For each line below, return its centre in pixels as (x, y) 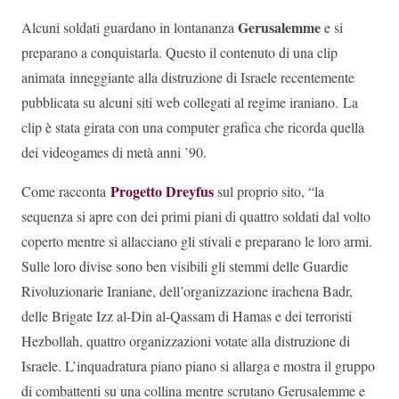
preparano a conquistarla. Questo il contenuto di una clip (179, 53)
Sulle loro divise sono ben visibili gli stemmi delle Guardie (185, 266)
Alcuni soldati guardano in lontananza (130, 28)
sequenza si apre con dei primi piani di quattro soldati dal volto (196, 216)
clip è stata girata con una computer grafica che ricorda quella (193, 127)
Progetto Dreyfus (160, 191)
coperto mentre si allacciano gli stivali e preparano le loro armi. (197, 241)
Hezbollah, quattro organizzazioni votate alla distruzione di (186, 341)
